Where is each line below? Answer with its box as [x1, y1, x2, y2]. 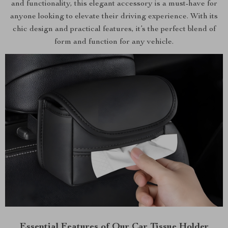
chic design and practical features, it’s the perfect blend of [12, 25, 216, 34]
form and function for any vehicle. [54, 38, 174, 46]
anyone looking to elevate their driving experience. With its [10, 13, 218, 21]
